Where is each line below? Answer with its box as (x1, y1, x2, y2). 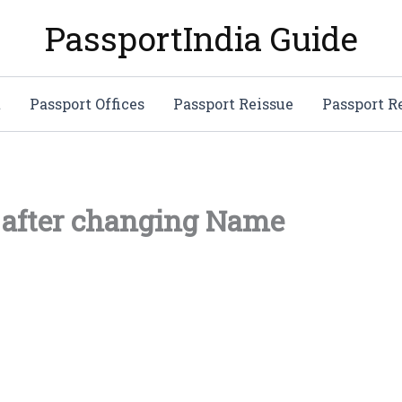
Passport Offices (30, 94, 144, 113)
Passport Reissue (173, 94, 293, 113)
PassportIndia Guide (44, 15, 358, 60)
